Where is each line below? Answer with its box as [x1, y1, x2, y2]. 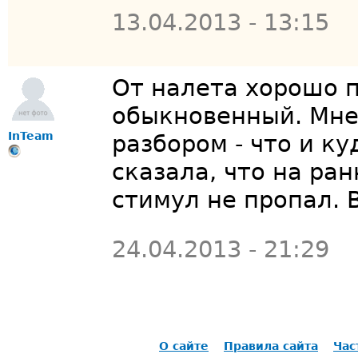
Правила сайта [224, 339, 318, 352]
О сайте [159, 339, 209, 352]
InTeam [8, 129, 54, 143]
